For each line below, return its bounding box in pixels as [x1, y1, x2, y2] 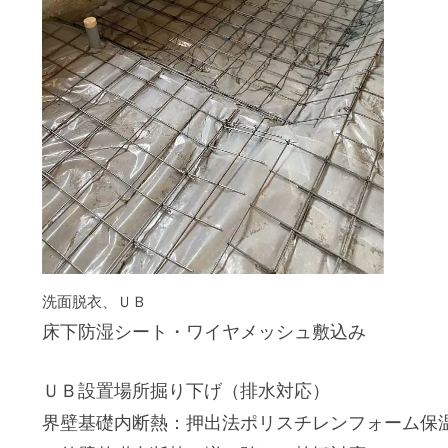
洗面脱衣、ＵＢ [41, 293, 147, 310]
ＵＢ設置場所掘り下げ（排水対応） [41, 380, 330, 401]
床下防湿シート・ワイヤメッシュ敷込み [41, 321, 366, 342]
